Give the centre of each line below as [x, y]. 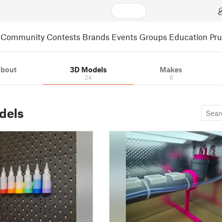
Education [188, 36]
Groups [153, 36]
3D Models [88, 69]
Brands [96, 36]
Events [124, 36]
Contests [63, 36]
